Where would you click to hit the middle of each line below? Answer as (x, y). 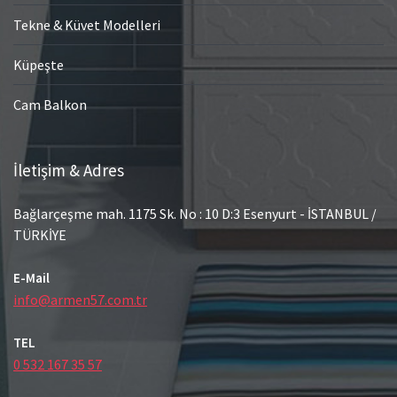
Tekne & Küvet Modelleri (87, 24)
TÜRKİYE (40, 234)
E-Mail (31, 277)
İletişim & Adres (69, 170)
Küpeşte (39, 64)
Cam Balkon (50, 104)
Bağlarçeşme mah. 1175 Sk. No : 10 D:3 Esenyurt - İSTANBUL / (195, 213)
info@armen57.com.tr (80, 299)
